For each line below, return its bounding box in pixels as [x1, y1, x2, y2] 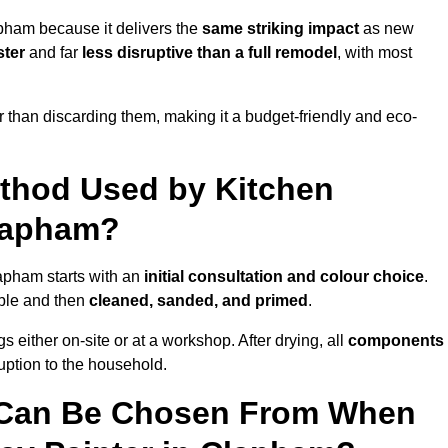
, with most [337, 44, 412, 62]
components [348, 332, 444, 350]
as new [359, 20, 414, 38]
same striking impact [202, 20, 359, 38]
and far [25, 44, 82, 62]
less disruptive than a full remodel [82, 44, 337, 62]
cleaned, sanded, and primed [89, 292, 308, 310]
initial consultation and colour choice [144, 268, 424, 286]
